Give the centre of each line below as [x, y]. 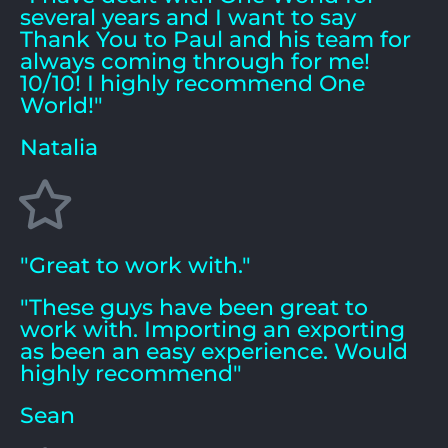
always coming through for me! [195, 61]
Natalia [59, 147]
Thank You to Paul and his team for [215, 39]
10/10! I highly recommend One [192, 83]
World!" [61, 105]
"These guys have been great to [194, 307]
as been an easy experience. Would [214, 351]
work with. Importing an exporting [212, 329]
